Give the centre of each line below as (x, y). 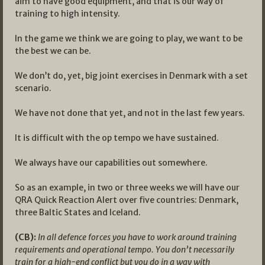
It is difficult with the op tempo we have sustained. (117, 138)
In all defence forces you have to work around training (137, 237)
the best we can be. (53, 51)
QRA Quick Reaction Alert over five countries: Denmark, (127, 200)
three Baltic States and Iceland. (78, 212)
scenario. (33, 88)
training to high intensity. (67, 13)
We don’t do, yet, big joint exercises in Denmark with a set (131, 75)
